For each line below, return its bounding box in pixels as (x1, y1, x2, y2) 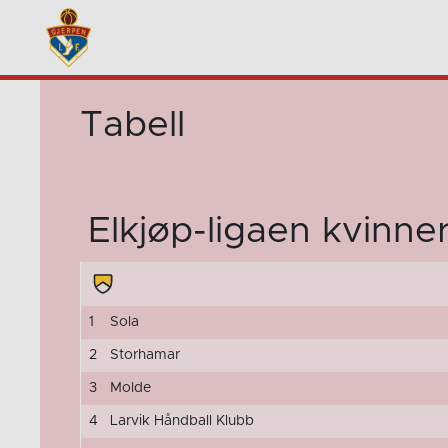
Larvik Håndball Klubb (109, 413, 254, 428)
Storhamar (109, 347, 180, 362)
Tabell (80, 106, 185, 143)
